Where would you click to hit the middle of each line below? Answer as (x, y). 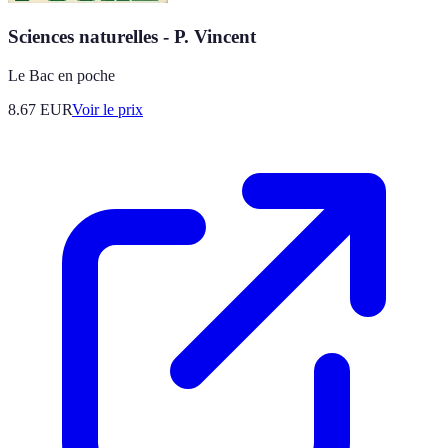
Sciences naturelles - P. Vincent (132, 37)
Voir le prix (107, 109)
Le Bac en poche (61, 75)
